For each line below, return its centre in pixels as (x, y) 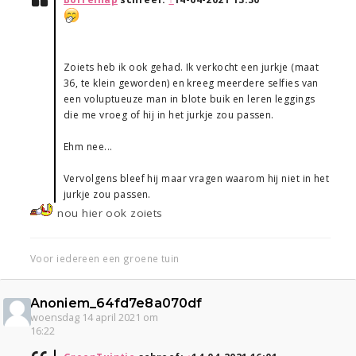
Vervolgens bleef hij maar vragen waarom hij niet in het (197, 179)
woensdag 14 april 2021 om (94, 318)
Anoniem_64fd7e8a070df (116, 304)
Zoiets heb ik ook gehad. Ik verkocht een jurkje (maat (192, 68)
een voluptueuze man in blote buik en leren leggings (190, 99)
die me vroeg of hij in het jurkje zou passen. (169, 115)
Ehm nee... (88, 147)
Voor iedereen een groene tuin (105, 259)
